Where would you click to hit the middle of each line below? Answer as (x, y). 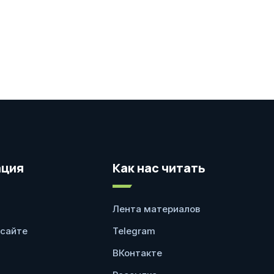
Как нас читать (159, 168)
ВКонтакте (137, 253)
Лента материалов (156, 209)
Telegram (134, 231)
